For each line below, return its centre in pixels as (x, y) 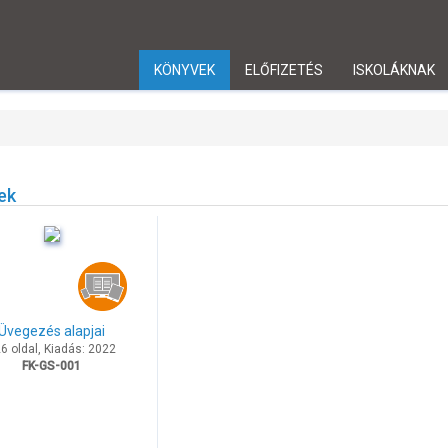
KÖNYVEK (184, 70)
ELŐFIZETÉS (284, 70)
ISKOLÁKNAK (394, 70)
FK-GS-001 (52, 366)
